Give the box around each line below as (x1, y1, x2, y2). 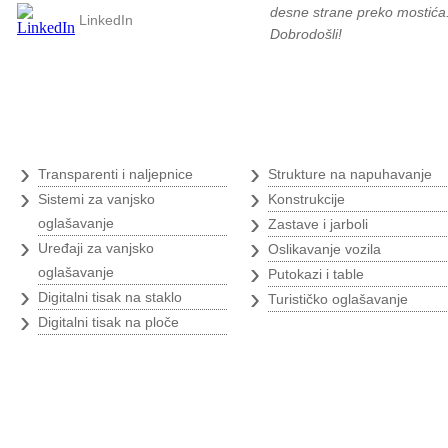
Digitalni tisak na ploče (38, 314, 179, 330)
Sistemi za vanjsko (38, 191, 155, 207)
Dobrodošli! (270, 26, 342, 42)
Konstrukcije (268, 191, 345, 207)
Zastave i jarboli (268, 216, 368, 232)
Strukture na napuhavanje (268, 166, 432, 182)
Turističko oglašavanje (268, 291, 408, 307)
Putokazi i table (268, 266, 364, 282)
